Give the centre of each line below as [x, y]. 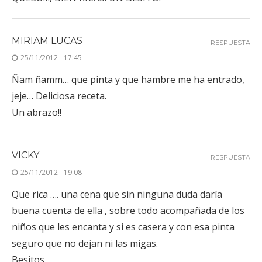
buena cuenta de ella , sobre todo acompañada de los [128, 210]
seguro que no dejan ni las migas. [85, 243]
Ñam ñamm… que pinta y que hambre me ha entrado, [128, 79]
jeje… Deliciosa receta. [59, 96]
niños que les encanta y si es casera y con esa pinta [123, 227]
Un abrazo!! [37, 112]
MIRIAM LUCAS [47, 40]
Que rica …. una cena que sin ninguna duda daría [117, 194]
